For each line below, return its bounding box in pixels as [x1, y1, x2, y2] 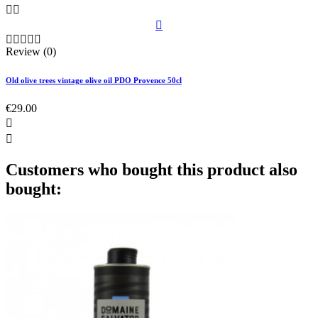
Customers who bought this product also [6, 160, 297, 179]
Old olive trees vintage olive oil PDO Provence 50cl [6, 75, 182, 84]
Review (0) [6, 45, 56, 57]
